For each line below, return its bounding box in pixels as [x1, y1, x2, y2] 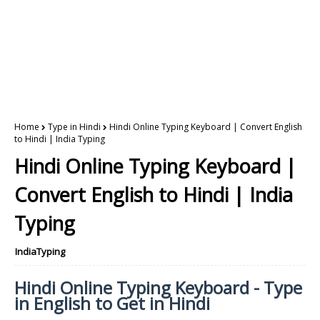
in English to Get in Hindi [14, 291, 210, 315]
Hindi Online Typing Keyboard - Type [14, 276, 302, 299]
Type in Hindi [48, 121, 101, 133]
